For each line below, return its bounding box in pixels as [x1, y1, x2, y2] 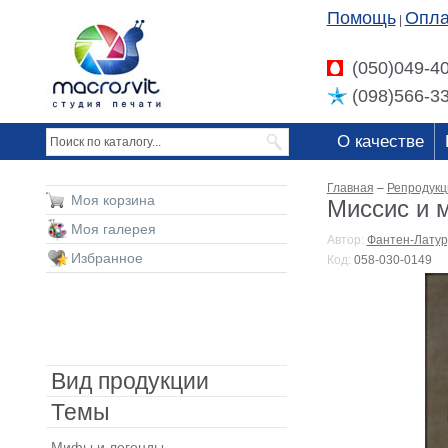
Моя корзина [70, 192, 155, 208]
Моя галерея [70, 221, 156, 237]
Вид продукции [50, 368, 209, 394]
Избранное [70, 250, 143, 266]
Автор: [326, 233, 367, 247]
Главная [326, 181, 374, 195]
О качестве [336, 132, 424, 151]
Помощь [326, 8, 396, 28]
